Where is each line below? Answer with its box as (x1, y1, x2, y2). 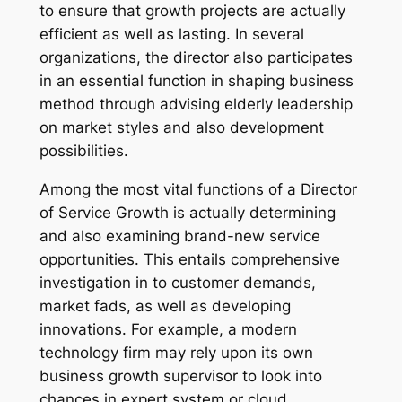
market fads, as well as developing (39, 296, 291, 315)
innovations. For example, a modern (39, 319, 297, 338)
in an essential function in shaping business (39, 71, 354, 90)
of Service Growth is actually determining (39, 203, 336, 222)
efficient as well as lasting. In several (39, 24, 304, 43)
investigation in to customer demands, (39, 273, 316, 292)
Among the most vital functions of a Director (39, 179, 357, 198)
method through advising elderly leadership (39, 94, 353, 113)
